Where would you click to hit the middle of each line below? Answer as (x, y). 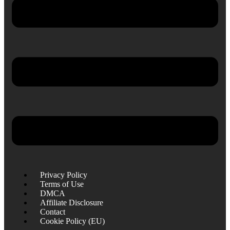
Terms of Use (62, 184)
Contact (53, 212)
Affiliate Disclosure (72, 203)
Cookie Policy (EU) (72, 221)
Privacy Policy (64, 175)
